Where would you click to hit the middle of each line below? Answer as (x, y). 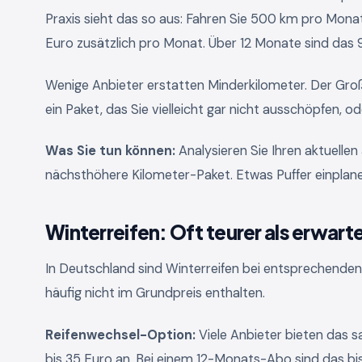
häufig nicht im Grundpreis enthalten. (155, 293)
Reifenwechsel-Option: (120, 335)
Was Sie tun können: (110, 151)
